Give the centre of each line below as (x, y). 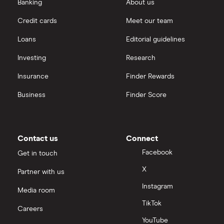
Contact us (38, 139)
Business (31, 95)
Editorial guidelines (155, 40)
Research (141, 58)
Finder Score (146, 95)
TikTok (152, 203)
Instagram (157, 186)
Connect (142, 139)
